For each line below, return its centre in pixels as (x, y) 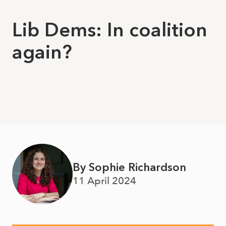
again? (42, 52)
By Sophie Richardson (129, 167)
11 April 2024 (104, 181)
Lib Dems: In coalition (110, 30)
